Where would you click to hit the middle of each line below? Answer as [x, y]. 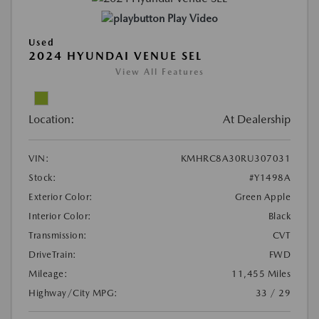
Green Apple [262, 197]
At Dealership [257, 120]
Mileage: [48, 274]
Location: [52, 120]
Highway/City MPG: [73, 293]
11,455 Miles [261, 274]
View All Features [159, 72]
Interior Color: [60, 216]
